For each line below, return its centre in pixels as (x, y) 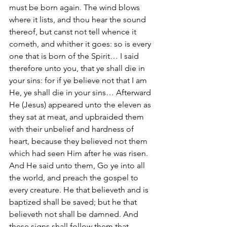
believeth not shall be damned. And (75, 214)
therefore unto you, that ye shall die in (78, 68)
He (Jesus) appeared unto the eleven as (81, 105)
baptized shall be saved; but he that (74, 202)
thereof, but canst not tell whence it (74, 32)
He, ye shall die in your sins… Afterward (81, 92)
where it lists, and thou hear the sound (79, 20)
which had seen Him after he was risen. (80, 153)
